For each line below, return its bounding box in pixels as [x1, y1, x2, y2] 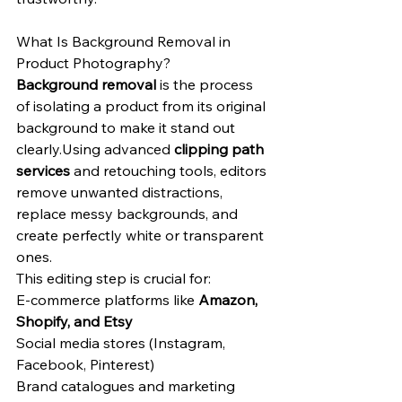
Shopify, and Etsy [16, 312, 133, 330]
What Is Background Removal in [16, 32, 234, 50]
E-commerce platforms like [16, 291, 198, 309]
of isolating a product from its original [16, 97, 269, 115]
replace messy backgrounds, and [16, 205, 241, 223]
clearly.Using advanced [16, 140, 174, 158]
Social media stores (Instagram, [16, 334, 229, 352]
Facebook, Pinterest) [16, 355, 154, 373]
